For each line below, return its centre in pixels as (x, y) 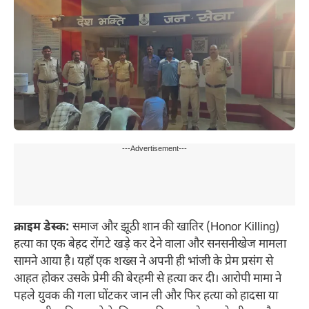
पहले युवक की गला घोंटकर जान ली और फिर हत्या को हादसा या (146, 296)
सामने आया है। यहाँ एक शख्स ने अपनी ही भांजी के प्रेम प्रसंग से (143, 262)
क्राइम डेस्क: (42, 227)
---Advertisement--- (154, 149)
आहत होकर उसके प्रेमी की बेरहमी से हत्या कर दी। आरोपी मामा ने (148, 279)
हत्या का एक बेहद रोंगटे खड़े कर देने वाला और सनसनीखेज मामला (150, 245)
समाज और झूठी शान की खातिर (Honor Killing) (175, 227)
